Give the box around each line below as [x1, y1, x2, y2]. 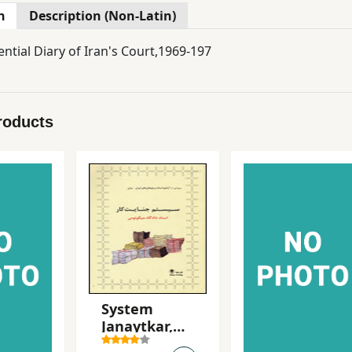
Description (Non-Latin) [29, 7, 176, 24]
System [101, 299, 153, 318]
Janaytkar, [101, 317, 173, 335]
